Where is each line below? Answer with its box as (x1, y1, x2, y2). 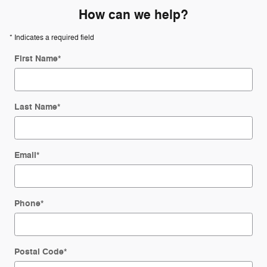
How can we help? (79, 7, 188, 24)
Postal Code (14, 246, 64, 258)
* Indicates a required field (10, 33, 94, 43)
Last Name (14, 101, 57, 113)
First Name (14, 53, 58, 65)
